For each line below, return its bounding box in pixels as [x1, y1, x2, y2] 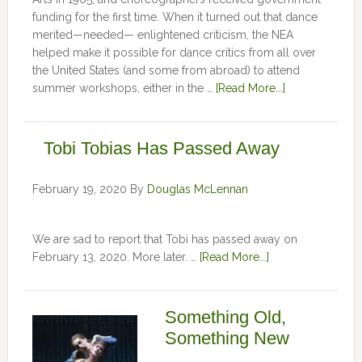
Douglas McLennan [146, 183, 248, 196]
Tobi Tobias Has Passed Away [43, 138, 280, 158]
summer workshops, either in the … [32, 82, 216, 95]
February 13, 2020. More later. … [32, 250, 200, 263]
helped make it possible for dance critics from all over [32, 46, 316, 59]
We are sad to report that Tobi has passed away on [32, 233, 297, 246]
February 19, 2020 [32, 183, 127, 196]
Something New [164, 328, 289, 348]
